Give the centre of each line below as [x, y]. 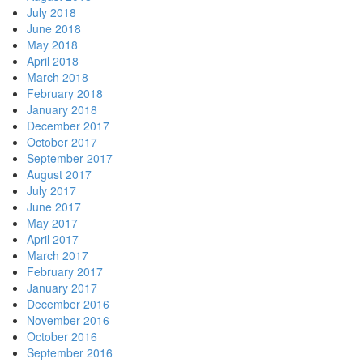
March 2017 [57, 256]
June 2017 [53, 207]
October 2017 [62, 142]
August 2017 [59, 175]
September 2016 [69, 353]
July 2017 [51, 191]
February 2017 [64, 272]
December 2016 [68, 304]
